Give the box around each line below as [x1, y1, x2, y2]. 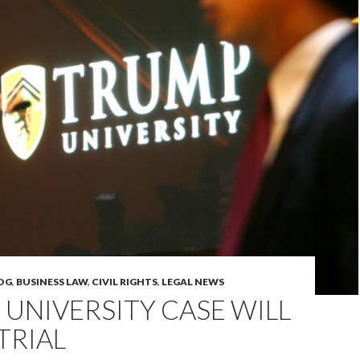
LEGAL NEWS [162, 276, 224, 288]
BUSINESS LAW [16, 276, 88, 288]
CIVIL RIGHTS [92, 276, 157, 288]
